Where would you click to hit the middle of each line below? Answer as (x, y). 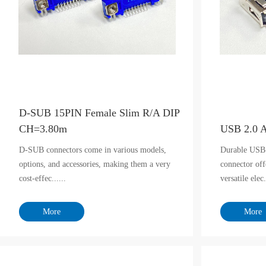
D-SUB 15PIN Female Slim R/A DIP (99, 113)
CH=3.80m (43, 129)
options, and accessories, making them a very (95, 164)
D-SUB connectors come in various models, (93, 150)
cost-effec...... (42, 178)
